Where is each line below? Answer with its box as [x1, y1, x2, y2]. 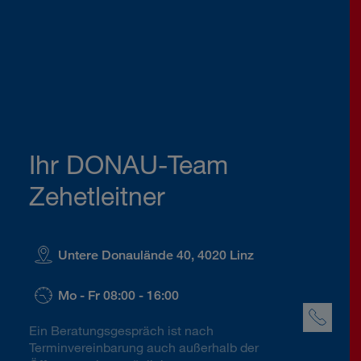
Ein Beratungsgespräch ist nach [29, 322, 214, 338]
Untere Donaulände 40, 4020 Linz [58, 247, 254, 263]
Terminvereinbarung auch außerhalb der [29, 339, 259, 355]
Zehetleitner [29, 180, 165, 212]
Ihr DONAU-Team [29, 148, 228, 180]
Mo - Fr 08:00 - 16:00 [58, 288, 179, 304]
